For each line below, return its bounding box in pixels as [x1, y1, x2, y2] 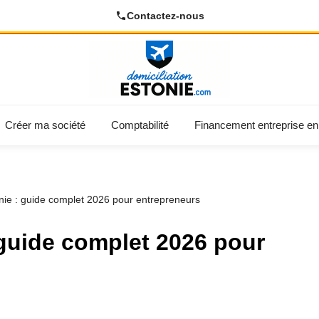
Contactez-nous [126, 10, 204, 21]
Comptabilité [111, 119, 169, 131]
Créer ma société [5, 119, 85, 131]
